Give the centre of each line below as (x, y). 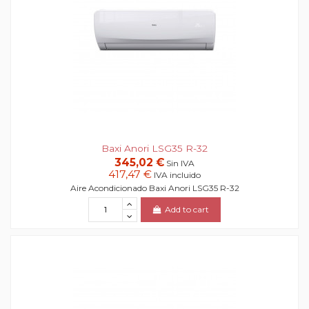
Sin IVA (180, 163)
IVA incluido (177, 175)
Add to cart (187, 210)
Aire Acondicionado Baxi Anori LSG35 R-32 (154, 188)
